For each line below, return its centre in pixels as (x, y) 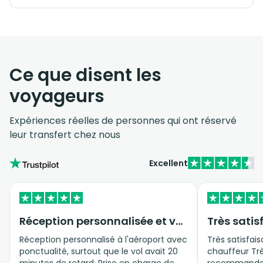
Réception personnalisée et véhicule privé (179, 221)
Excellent (168, 163)
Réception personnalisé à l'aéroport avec (103, 239)
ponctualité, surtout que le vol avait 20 (99, 251)
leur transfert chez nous (65, 134)
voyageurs (57, 96)
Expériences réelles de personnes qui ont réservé (123, 120)
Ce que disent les (85, 75)
